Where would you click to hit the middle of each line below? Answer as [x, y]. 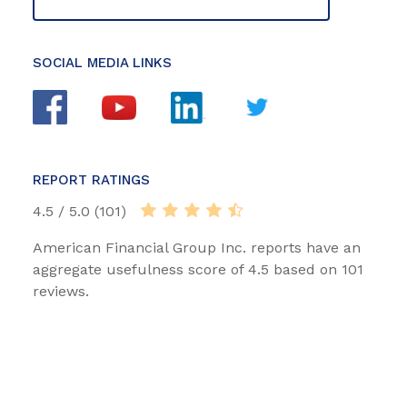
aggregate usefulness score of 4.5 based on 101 [198, 270]
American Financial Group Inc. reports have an [197, 248]
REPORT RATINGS [91, 180]
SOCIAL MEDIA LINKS [102, 63]
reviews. [61, 292]
